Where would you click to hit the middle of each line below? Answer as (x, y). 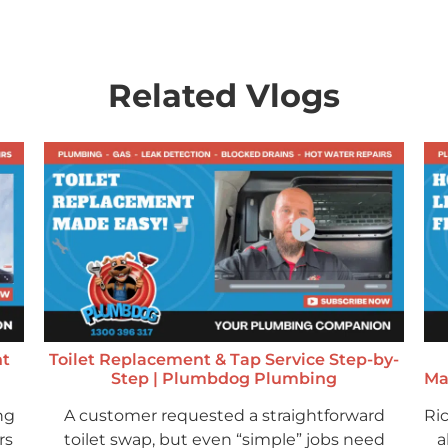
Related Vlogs (224, 96)
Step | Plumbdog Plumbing (224, 379)
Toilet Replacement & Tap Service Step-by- (224, 360)
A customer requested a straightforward (224, 416)
